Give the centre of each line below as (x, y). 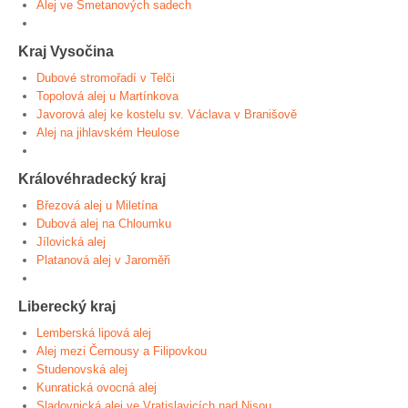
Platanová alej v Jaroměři (103, 260)
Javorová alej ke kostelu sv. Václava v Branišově (167, 114)
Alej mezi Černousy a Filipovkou (122, 351)
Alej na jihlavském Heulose (108, 133)
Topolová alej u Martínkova (107, 96)
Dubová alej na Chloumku (104, 224)
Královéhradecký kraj (92, 178)
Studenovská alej (82, 369)
